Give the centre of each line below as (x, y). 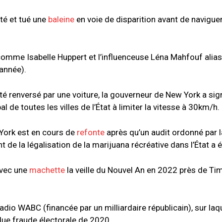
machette (47, 170)
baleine (61, 20)
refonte (91, 133)
